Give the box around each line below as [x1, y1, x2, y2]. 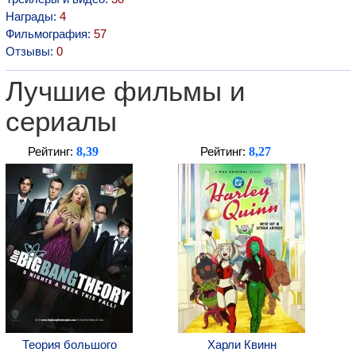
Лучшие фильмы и [6, 76, 246, 106]
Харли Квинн [207, 338, 277, 351]
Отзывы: [6, 44, 56, 58]
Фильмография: [6, 27, 94, 41]
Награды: [6, 10, 60, 23]
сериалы [6, 106, 117, 137]
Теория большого [21, 338, 117, 351]
